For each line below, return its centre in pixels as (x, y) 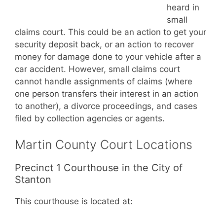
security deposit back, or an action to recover (104, 44)
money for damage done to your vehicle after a (108, 56)
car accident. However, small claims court (97, 69)
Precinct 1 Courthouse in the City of (99, 168)
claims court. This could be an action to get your (110, 32)
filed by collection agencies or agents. (90, 118)
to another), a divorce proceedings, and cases (106, 106)
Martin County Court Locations (104, 145)
